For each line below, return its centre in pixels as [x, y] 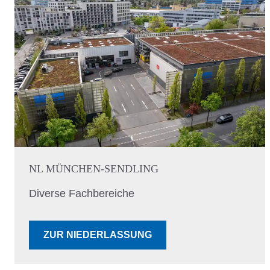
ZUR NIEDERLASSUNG [98, 235]
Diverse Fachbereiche [82, 194]
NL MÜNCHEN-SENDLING [94, 169]
